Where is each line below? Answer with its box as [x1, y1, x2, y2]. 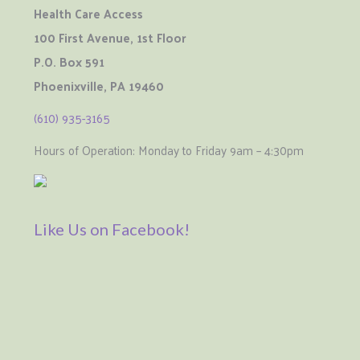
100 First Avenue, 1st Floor [34, 27, 187, 49]
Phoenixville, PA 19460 [34, 75, 165, 97]
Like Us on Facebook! [34, 219, 190, 239]
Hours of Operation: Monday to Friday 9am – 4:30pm [34, 139, 305, 162]
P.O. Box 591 [34, 51, 105, 73]
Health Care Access [34, 2, 144, 25]
